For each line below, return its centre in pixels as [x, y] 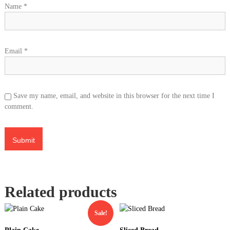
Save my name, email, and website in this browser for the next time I [114, 96]
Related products [61, 192]
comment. [19, 107]
